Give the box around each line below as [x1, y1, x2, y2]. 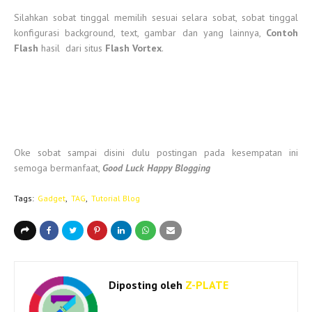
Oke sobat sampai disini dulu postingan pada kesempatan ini [14, 146, 298, 159]
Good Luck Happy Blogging [102, 162, 216, 174]
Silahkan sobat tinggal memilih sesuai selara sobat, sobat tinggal [14, 11, 298, 24]
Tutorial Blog [91, 193, 140, 203]
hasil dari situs [38, 42, 105, 54]
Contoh [266, 26, 298, 39]
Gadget [38, 193, 65, 203]
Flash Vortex [105, 42, 162, 54]
